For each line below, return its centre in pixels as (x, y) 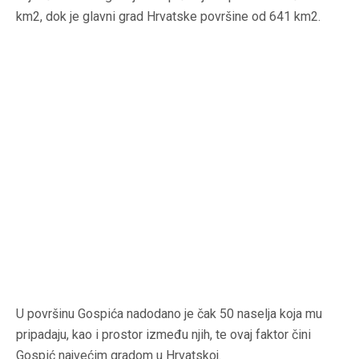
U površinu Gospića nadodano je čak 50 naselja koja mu (169, 314)
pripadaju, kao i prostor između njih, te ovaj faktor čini (163, 335)
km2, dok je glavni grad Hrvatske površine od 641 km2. (168, 17)
